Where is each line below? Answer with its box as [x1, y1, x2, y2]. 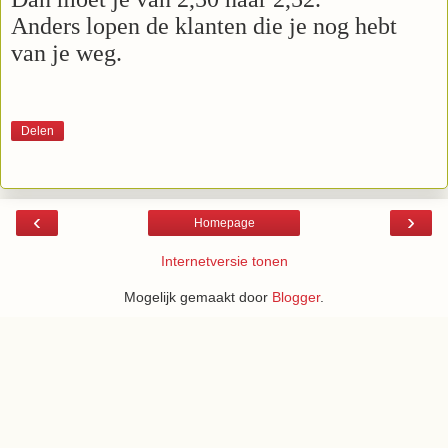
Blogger [272, 289, 320, 306]
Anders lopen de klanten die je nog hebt [11, 12, 397, 39]
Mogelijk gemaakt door [124, 289, 272, 306]
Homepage [193, 216, 255, 231]
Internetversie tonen [160, 253, 288, 270]
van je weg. [11, 39, 128, 66]
